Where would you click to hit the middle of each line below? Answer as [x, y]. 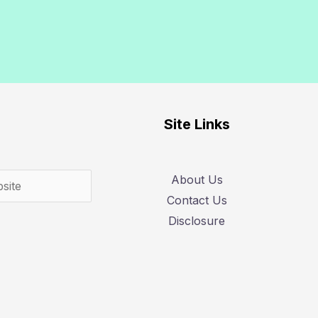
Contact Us [197, 200]
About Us [197, 179]
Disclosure [197, 220]
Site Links [197, 125]
